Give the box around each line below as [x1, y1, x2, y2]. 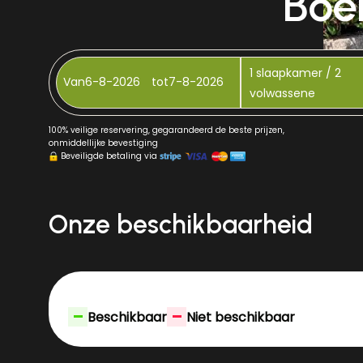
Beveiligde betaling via [61, 150, 157, 162]
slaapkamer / [256, 64, 335, 81]
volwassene [250, 84, 315, 101]
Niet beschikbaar [186, 308, 295, 327]
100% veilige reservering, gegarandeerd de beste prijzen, [49, 124, 284, 136]
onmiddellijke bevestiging [49, 137, 158, 149]
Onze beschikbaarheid [49, 209, 313, 240]
